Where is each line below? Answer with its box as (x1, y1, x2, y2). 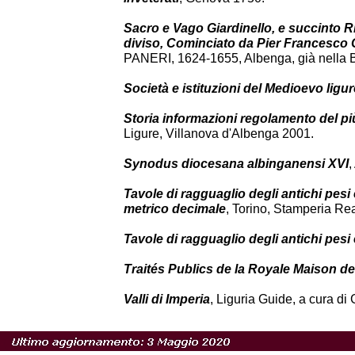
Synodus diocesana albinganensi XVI (124, 157, 349, 170)
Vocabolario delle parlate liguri (124, 323, 305, 336)
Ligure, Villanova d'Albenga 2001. (124, 127, 314, 140)
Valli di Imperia (124, 292, 210, 306)
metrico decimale (124, 202, 226, 216)
